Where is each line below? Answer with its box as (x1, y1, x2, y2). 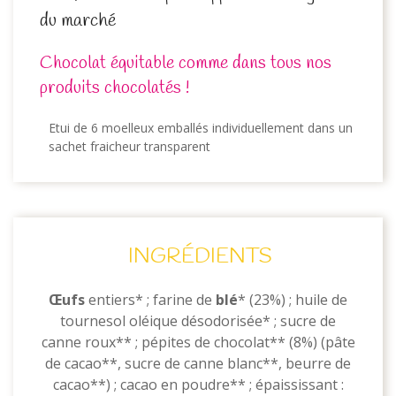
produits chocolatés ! (40, 76, 194, 100)
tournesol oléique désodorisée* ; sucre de (60, 311, 336, 331)
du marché (40, 9, 116, 33)
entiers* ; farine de (85, 290, 216, 309)
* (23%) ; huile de (238, 290, 347, 309)
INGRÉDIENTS (124, 243, 272, 271)
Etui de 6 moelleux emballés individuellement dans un (49, 119, 353, 136)
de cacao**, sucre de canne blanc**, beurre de (45, 354, 351, 373)
